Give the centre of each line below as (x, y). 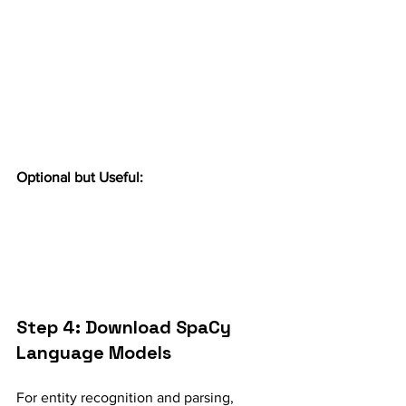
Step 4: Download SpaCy (126, 327)
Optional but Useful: (80, 177)
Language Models (94, 353)
